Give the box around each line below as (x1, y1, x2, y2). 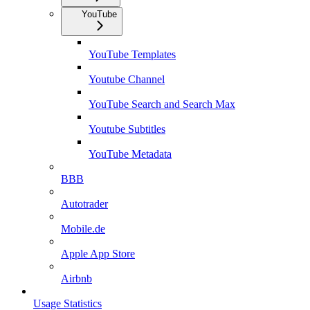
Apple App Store (61, 247, 135, 259)
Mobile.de (61, 222, 105, 235)
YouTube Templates (89, 48, 176, 60)
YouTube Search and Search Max (89, 98, 235, 110)
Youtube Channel (89, 73, 165, 85)
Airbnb (61, 272, 92, 284)
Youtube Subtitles (89, 122, 165, 135)
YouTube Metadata (89, 147, 172, 160)
